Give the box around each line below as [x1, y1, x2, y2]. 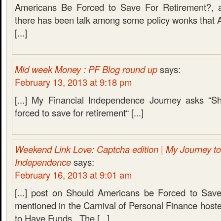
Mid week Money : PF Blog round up [15, 63, 157, 75]
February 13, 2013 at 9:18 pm [15, 75, 132, 88]
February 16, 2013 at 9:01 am [15, 168, 132, 181]
